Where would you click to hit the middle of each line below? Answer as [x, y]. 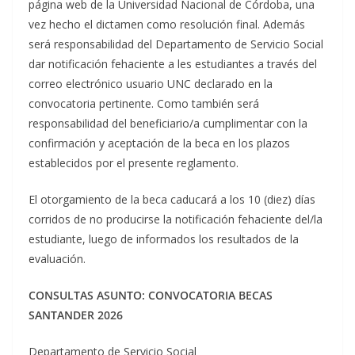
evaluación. [57, 258]
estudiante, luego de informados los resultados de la [164, 239]
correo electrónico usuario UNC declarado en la [151, 83]
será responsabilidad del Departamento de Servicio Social [176, 44]
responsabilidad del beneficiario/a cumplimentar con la [168, 123]
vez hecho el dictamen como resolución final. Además [167, 24]
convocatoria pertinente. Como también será [144, 103]
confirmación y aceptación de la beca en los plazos [159, 143]
